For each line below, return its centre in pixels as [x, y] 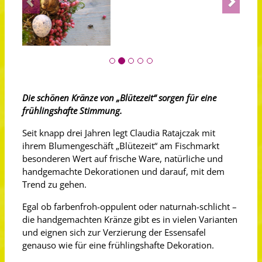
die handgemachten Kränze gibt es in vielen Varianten [130, 219]
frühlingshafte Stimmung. [72, 111]
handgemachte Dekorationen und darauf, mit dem [123, 171]
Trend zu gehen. [54, 184]
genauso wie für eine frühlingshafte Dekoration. [118, 245]
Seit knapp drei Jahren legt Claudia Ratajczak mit [119, 133]
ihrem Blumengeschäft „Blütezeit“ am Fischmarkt [121, 146]
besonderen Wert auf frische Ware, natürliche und [123, 158]
